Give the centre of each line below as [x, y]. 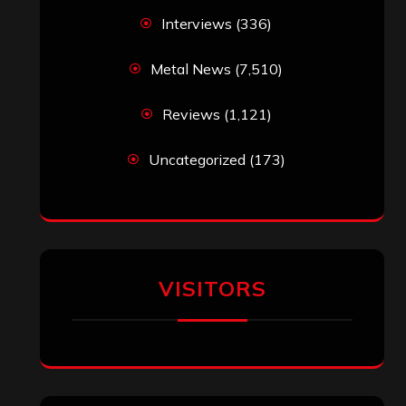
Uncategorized [197, 159]
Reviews [191, 114]
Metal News [191, 68]
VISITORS [212, 288]
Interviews [197, 23]
